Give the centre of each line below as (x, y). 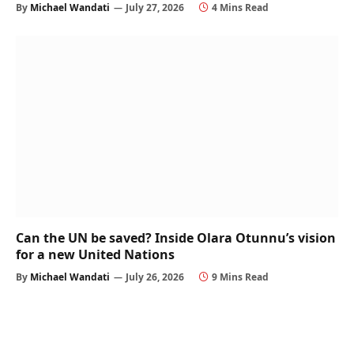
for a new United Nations (95, 254)
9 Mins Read (240, 277)
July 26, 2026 (155, 277)
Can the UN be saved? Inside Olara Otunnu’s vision (176, 237)
